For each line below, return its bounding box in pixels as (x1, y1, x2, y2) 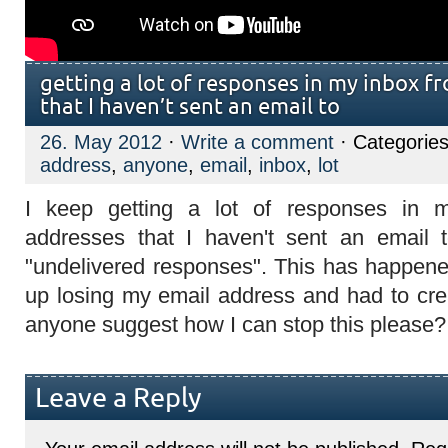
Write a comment (181, 131, 334, 153)
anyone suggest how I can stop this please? (25, 312, 446, 337)
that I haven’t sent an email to (40, 96, 340, 119)
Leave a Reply (35, 384, 202, 413)
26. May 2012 (40, 131, 162, 153)
